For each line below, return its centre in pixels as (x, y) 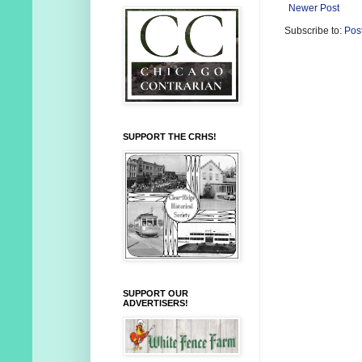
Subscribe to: (314, 30)
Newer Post (314, 8)
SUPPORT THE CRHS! (170, 137)
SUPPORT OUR (156, 294)
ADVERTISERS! (156, 303)
